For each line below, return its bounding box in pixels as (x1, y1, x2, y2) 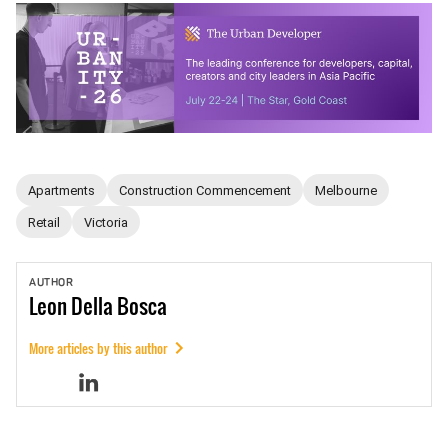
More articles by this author (29, 338, 167, 358)
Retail (28, 214, 60, 230)
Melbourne (315, 182, 377, 198)
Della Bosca (71, 289, 167, 322)
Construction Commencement (119, 182, 291, 198)
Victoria (84, 214, 128, 230)
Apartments (28, 182, 95, 198)
